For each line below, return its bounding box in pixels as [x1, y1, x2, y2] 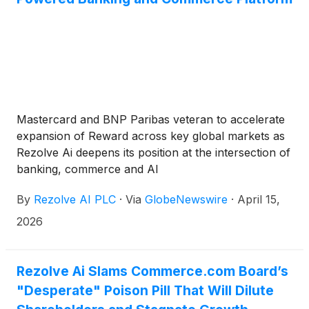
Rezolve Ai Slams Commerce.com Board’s [17, 263, 288, 279]
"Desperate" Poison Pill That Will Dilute [17, 282, 274, 299]
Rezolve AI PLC [34, 192, 116, 206]
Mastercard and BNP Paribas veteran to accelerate [17, 112, 285, 126]
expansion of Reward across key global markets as [17, 129, 285, 143]
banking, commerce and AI [17, 162, 159, 176]
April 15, [237, 192, 280, 206]
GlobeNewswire [145, 192, 228, 206]
